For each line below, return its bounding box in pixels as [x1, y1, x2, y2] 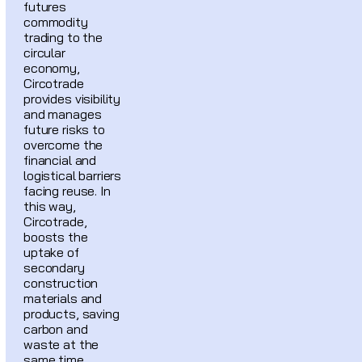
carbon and [23, 320, 88, 337]
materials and [23, 289, 103, 306]
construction [23, 274, 99, 291]
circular [23, 44, 65, 61]
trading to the [23, 28, 103, 45]
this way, [23, 197, 76, 214]
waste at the [23, 335, 99, 352]
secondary [23, 259, 85, 276]
